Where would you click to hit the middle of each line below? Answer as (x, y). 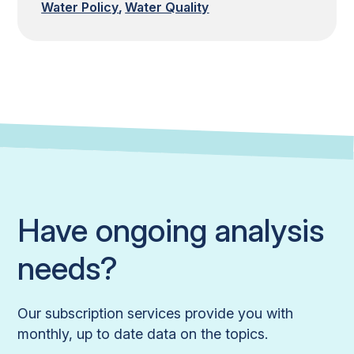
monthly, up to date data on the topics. (143, 333)
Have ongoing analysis (171, 230)
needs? (68, 268)
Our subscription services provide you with (156, 313)
